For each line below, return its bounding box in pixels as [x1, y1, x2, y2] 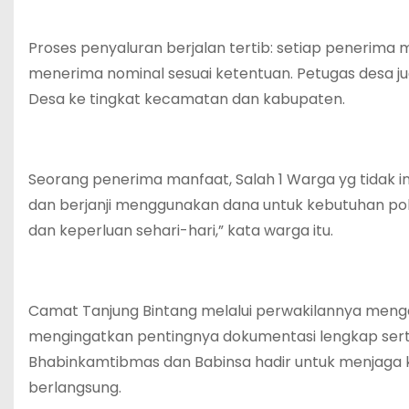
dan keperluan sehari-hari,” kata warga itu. [28, 219, 333, 241]
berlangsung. [28, 376, 121, 398]
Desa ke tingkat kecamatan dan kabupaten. [28, 88, 345, 110]
